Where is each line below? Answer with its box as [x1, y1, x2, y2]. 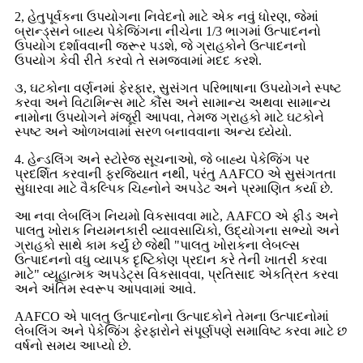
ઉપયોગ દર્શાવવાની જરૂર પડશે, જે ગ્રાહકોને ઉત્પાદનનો [15, 38, 306, 53]
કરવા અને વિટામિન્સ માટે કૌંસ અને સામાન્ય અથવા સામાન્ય [15, 95, 331, 109]
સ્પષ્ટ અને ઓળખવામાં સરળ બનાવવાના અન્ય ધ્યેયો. [15, 124, 292, 139]
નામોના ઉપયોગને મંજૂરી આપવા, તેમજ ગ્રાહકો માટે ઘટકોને [15, 109, 324, 124]
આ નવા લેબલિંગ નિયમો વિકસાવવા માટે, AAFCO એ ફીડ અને [15, 208, 339, 223]
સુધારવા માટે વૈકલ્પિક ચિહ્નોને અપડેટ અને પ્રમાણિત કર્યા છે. [15, 181, 333, 195]
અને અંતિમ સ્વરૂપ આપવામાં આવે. [15, 281, 196, 296]
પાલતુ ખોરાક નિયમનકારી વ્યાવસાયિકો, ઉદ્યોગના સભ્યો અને [15, 223, 340, 237]
